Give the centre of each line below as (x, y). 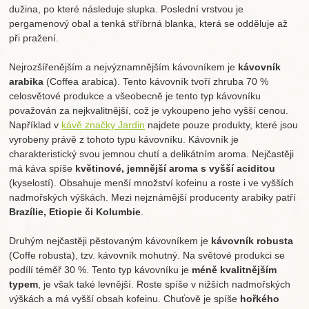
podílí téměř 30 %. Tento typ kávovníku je (99, 270)
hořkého (260, 299)
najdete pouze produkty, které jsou (222, 125)
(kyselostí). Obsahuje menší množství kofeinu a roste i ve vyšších (152, 183)
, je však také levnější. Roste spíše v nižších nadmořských (165, 285)
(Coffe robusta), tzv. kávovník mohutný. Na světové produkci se (147, 256)
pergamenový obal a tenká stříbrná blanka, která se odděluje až (149, 24)
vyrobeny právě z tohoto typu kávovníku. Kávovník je (124, 140)
